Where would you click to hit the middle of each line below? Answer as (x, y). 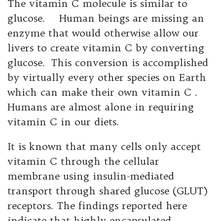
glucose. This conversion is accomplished (108, 63)
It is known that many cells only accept (104, 147)
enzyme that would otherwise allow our (103, 33)
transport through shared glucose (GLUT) (108, 191)
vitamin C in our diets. (63, 122)
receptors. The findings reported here (97, 206)
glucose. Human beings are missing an (106, 18)
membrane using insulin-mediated (91, 176)
